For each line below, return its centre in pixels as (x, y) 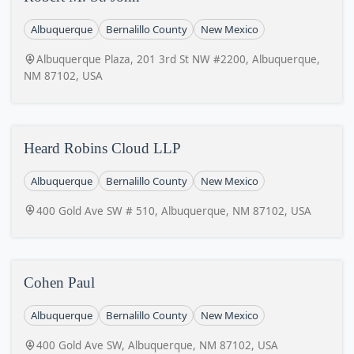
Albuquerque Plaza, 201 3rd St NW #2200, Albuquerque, (178, 59)
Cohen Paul (59, 282)
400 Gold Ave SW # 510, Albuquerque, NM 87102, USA (174, 211)
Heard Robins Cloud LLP (102, 148)
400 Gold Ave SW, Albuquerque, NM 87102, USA (157, 345)
